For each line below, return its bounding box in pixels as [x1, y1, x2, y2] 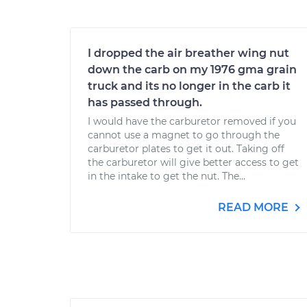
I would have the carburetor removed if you [88, 115, 296, 127]
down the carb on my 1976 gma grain [88, 63, 297, 76]
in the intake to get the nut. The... [88, 170, 245, 182]
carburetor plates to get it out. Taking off [88, 143, 284, 155]
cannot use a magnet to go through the [88, 129, 280, 141]
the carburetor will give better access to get [88, 156, 299, 169]
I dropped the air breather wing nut [88, 47, 289, 60]
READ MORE [218, 201, 291, 214]
